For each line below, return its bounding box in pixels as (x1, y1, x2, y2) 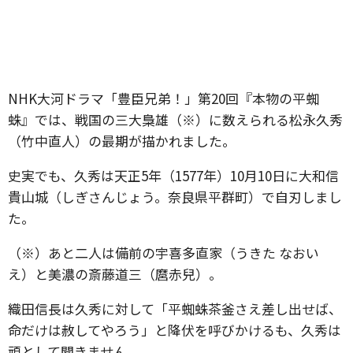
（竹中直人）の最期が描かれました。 (8, 131, 236, 150)
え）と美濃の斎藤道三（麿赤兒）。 (8, 264, 222, 284)
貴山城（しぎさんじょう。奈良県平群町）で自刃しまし (8, 187, 342, 206)
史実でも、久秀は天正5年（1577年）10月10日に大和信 (8, 165, 339, 185)
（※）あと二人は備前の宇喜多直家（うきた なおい (8, 243, 319, 262)
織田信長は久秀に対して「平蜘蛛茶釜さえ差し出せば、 (8, 299, 342, 318)
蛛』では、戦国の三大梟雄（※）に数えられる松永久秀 (8, 110, 343, 129)
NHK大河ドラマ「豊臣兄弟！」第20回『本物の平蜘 (8, 88, 319, 108)
